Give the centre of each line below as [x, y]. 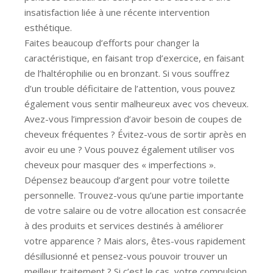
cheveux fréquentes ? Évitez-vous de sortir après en [135, 134]
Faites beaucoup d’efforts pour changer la [112, 42]
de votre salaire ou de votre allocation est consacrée [135, 210]
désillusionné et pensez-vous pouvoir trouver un [126, 256]
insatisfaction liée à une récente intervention [117, 12]
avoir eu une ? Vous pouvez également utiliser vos [129, 149]
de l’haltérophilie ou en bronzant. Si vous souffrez [127, 73]
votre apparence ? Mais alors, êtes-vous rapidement [135, 240]
